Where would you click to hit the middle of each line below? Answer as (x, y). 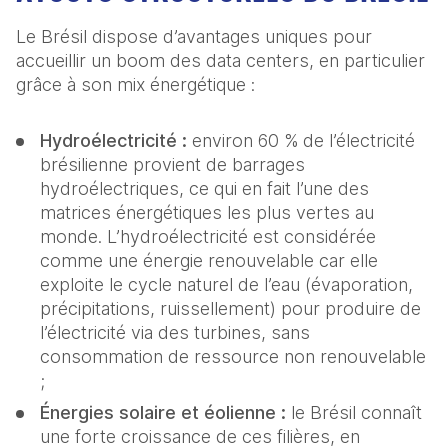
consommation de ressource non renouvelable (233, 357)
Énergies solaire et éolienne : (165, 413)
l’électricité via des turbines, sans (175, 333)
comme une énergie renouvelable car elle (209, 261)
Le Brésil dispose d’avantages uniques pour (194, 37)
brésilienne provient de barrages (172, 165)
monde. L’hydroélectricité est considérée (208, 237)
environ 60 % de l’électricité (301, 141)
